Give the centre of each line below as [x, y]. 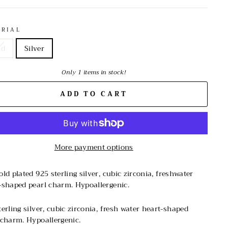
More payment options [94, 147]
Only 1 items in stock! [94, 73]
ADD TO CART [94, 94]
